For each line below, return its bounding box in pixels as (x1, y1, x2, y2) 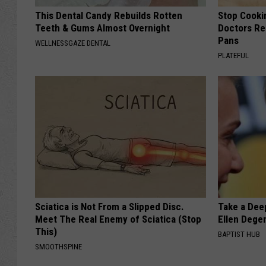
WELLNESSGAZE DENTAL (35, 39, 110, 48)
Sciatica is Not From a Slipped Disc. (35, 201, 184, 213)
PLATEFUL (218, 51, 249, 61)
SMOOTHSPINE (35, 242, 82, 252)
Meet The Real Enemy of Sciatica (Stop (35, 213, 201, 226)
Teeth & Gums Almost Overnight (35, 22, 170, 34)
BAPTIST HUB (218, 230, 261, 239)
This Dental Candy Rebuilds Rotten (35, 9, 182, 22)
